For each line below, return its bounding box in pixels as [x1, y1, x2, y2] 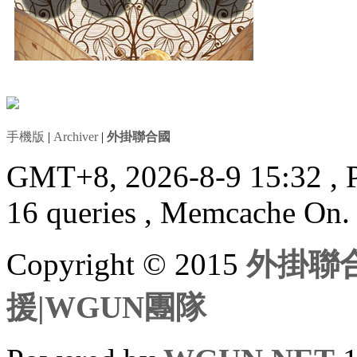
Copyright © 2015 [6, 247, 246, 282]
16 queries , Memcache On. [6, 195, 350, 230]
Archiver [53, 130, 98, 144]
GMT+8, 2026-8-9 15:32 [6, 159, 330, 194]
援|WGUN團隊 [6, 290, 206, 325]
